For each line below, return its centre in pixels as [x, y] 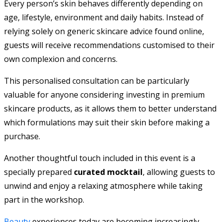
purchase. [22, 136]
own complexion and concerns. [61, 59]
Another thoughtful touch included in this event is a [100, 158]
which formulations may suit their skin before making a [107, 122]
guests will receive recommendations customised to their [109, 45]
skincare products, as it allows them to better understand [110, 108]
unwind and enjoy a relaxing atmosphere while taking [103, 186]
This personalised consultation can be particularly [97, 81]
